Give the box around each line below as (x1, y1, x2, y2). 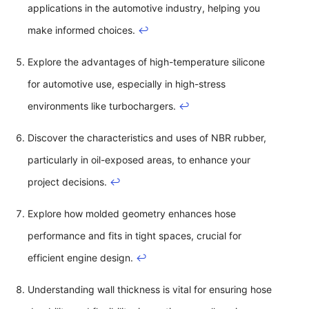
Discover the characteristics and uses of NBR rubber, (28, 131, 266, 143)
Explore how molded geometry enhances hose (28, 207, 236, 219)
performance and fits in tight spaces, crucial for (28, 229, 241, 241)
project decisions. (28, 175, 110, 188)
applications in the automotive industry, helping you (28, 1, 260, 14)
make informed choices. (28, 23, 138, 36)
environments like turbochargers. (28, 99, 179, 112)
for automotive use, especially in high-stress (28, 77, 226, 90)
